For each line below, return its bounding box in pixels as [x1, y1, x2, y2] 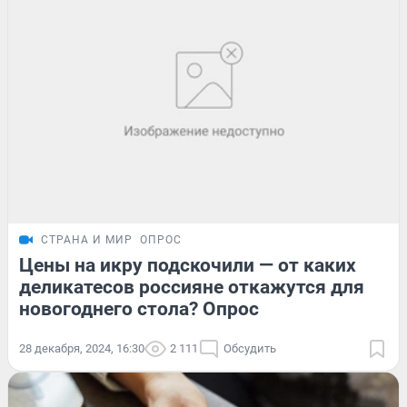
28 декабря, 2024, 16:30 [19, 341, 144, 355]
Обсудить [223, 341, 276, 355]
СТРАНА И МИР [41, 233, 133, 246]
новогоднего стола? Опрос [19, 297, 259, 320]
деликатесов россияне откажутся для [19, 275, 364, 298]
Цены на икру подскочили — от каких [19, 253, 356, 276]
